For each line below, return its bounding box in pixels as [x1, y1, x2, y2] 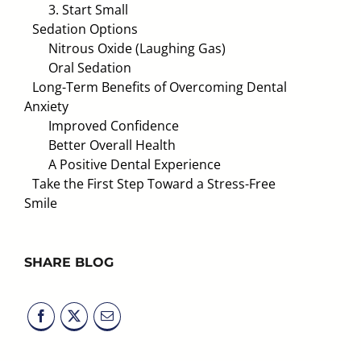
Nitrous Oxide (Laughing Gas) [48, 39, 226, 57]
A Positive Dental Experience [48, 156, 221, 173]
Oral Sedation [48, 59, 131, 77]
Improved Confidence [48, 117, 179, 135]
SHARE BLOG [24, 255, 114, 270]
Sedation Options [32, 20, 138, 38]
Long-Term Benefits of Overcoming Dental [32, 78, 287, 96]
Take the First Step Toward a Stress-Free [32, 175, 276, 193]
